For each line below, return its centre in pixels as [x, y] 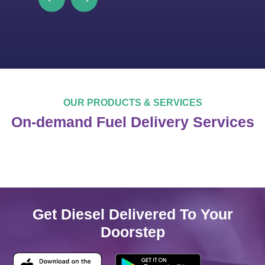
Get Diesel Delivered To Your [132, 214]
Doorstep [132, 232]
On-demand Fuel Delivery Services [132, 122]
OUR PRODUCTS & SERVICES [132, 102]
